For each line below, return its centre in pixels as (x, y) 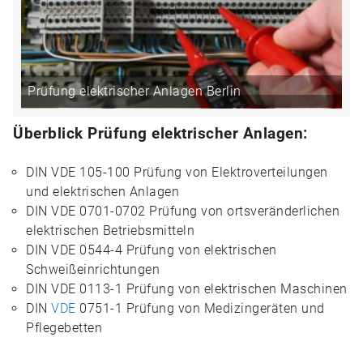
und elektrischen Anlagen (102, 192)
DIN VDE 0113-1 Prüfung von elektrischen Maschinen (187, 289)
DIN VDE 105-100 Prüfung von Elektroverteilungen (177, 172)
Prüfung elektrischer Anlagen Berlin (135, 91)
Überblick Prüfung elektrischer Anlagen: (160, 133)
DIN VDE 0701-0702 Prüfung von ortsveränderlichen (183, 211)
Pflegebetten (64, 328)
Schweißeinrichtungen (93, 269)
